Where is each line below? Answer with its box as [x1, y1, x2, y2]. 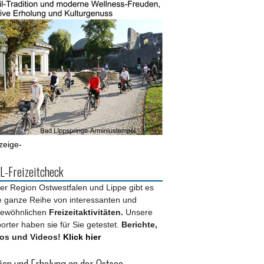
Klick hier [61, 232, 101, 242]
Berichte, [121, 220, 157, 230]
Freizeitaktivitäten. [49, 207, 126, 217]
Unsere [126, 207, 153, 217]
